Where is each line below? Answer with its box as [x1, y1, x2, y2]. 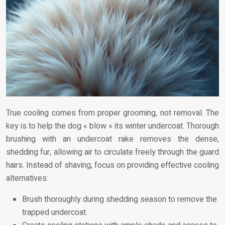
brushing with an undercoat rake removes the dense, [6, 133, 219, 146]
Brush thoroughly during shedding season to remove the [22, 193, 217, 206]
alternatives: [6, 172, 48, 185]
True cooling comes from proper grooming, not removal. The [6, 107, 219, 120]
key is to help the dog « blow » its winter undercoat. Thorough [6, 120, 219, 133]
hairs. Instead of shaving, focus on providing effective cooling [6, 159, 219, 172]
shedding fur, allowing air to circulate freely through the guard [6, 146, 219, 159]
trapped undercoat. [22, 206, 87, 219]
